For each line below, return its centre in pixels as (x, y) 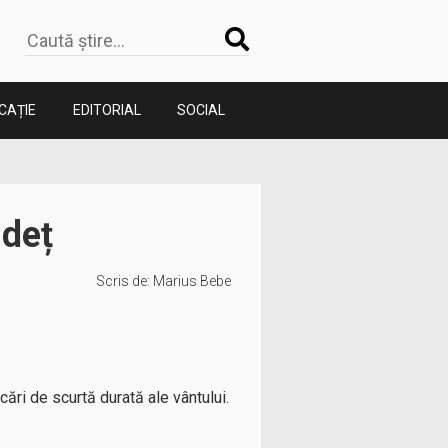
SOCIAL (201, 110)
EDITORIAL (106, 110)
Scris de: (124, 281)
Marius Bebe (192, 281)
